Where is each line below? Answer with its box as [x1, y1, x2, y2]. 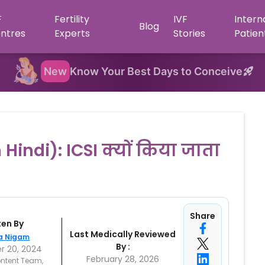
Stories [173, 27, 205, 40]
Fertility [54, 12, 89, 26]
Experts [54, 27, 90, 40]
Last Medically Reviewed [70, 228, 176, 240]
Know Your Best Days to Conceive [69, 64, 243, 77]
